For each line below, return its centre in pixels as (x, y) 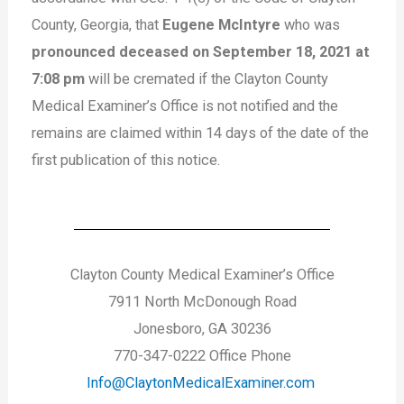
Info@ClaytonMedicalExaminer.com (200, 382)
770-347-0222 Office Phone (202, 355)
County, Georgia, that (96, 24)
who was (311, 24)
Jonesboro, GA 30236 (202, 328)
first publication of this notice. (126, 160)
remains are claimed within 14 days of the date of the (201, 133)
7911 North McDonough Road (202, 301)
